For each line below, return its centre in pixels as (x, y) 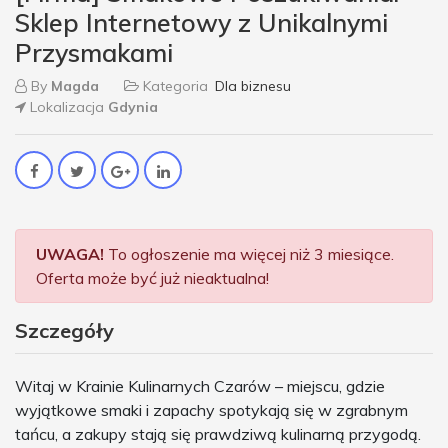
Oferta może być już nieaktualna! (152, 278)
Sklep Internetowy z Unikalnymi (201, 23)
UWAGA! (70, 254)
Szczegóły (64, 331)
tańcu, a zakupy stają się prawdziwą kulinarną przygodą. (218, 434)
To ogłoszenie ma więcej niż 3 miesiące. (249, 254)
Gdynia (133, 107)
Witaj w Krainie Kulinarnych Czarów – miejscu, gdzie (200, 386)
